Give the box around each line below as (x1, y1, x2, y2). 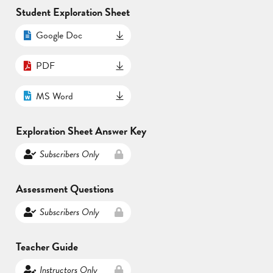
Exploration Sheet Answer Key (16, 122, 146, 139)
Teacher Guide (16, 238, 78, 255)
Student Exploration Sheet (16, 3, 130, 20)
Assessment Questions (16, 180, 114, 197)
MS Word (35, 88, 73, 104)
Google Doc (35, 27, 82, 43)
